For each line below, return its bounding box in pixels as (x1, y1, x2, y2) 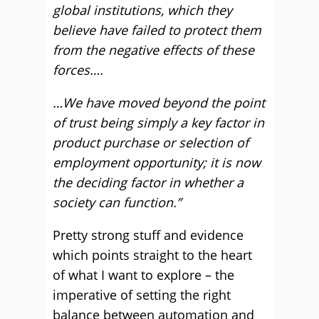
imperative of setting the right (53, 286, 231, 303)
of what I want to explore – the (53, 266, 234, 283)
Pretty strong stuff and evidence (53, 226, 244, 244)
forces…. (53, 61, 103, 78)
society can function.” (53, 194, 181, 211)
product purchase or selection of (53, 134, 249, 151)
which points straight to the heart (53, 246, 252, 263)
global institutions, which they (53, 1, 232, 19)
